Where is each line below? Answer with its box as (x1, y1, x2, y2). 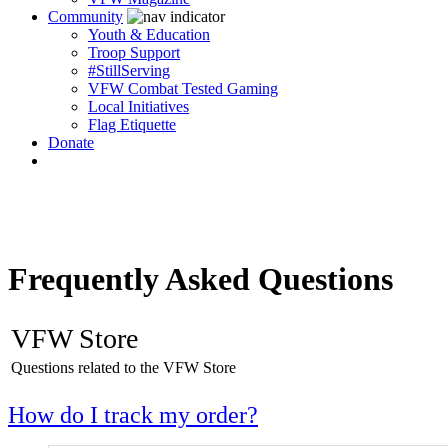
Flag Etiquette (88, 116, 176, 133)
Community (48, 8, 123, 25)
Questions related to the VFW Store (11, 358, 236, 376)
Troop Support (88, 44, 180, 61)
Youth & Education (88, 26, 210, 43)
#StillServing (88, 62, 170, 79)
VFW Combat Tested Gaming (88, 80, 278, 97)
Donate (48, 134, 94, 151)
